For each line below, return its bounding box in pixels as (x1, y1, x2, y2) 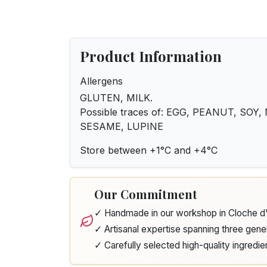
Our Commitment (94, 186, 197, 202)
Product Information (80, 46, 222, 66)
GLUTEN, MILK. (80, 92, 153, 104)
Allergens (80, 75, 123, 87)
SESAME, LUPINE (80, 120, 163, 132)
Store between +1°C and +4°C (80, 144, 218, 156)
